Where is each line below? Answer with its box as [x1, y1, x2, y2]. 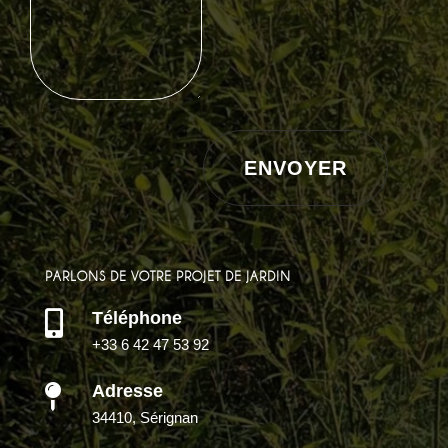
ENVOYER [244, 157, 348, 180]
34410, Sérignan [91, 409, 198, 427]
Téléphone [91, 308, 182, 329]
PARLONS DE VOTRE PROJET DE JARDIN [44, 269, 291, 284]
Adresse [91, 381, 163, 402]
